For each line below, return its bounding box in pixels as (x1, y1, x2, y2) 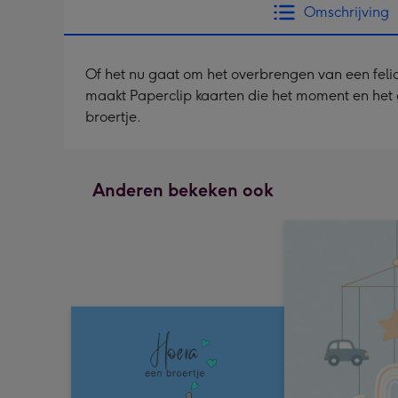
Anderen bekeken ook (92, 179, 274, 201)
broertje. (85, 108, 141, 125)
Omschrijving (304, 4, 389, 20)
